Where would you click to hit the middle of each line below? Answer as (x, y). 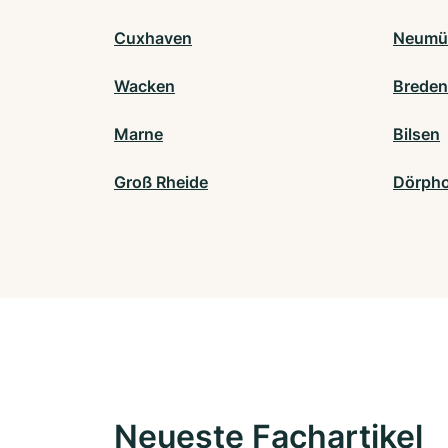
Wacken (144, 86)
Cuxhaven (153, 38)
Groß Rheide (161, 182)
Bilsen (416, 134)
